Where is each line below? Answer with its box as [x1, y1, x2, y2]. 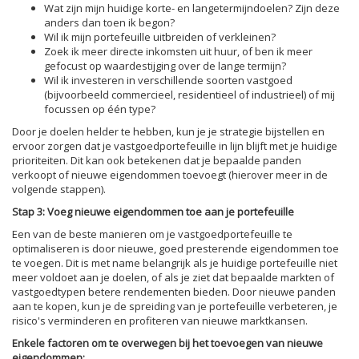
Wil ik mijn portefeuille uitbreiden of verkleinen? [44, 29, 276, 44]
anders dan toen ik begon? [44, 14, 175, 30]
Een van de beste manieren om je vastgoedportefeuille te [12, 226, 292, 241]
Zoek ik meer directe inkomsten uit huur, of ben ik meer [44, 43, 313, 58]
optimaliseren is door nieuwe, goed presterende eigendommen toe [12, 240, 339, 256]
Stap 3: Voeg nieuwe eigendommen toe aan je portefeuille [12, 204, 294, 219]
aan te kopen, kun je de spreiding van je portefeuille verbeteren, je [12, 298, 337, 313]
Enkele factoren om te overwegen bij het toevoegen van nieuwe [12, 335, 323, 350]
